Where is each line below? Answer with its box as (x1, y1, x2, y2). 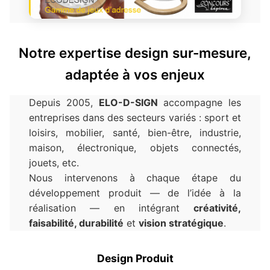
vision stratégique (139, 217, 224, 230)
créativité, (193, 202, 241, 215)
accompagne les (157, 96, 241, 109)
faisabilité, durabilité (29, 217, 124, 230)
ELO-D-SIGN (98, 96, 158, 109)
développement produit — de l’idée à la (29, 187, 241, 199)
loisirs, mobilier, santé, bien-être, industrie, (29, 127, 241, 139)
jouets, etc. (29, 157, 79, 169)
